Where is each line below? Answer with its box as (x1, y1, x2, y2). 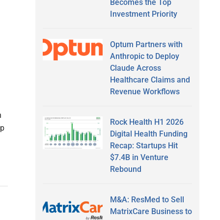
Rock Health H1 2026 (110, 117, 184, 127)
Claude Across (110, 63, 161, 73)
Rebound (110, 164, 141, 174)
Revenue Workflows (110, 86, 180, 96)
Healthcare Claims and (110, 75, 190, 84)
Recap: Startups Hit (110, 140, 178, 150)
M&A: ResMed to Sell (110, 194, 184, 204)
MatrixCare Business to (110, 206, 192, 216)
